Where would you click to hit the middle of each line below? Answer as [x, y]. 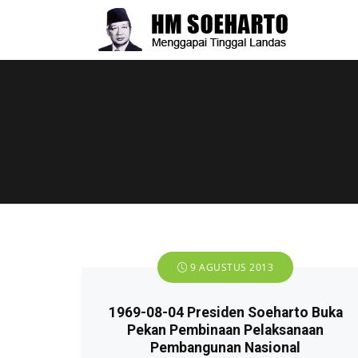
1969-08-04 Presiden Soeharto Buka [225, 312]
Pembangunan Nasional [225, 348]
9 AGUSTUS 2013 [230, 267]
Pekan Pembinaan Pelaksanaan [225, 330]
